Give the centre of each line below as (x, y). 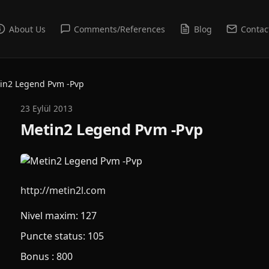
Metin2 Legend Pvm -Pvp (112, 129)
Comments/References (120, 29)
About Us (27, 29)
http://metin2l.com (63, 190)
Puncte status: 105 (62, 236)
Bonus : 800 (47, 256)
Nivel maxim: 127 (59, 216)
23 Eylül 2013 (47, 108)
